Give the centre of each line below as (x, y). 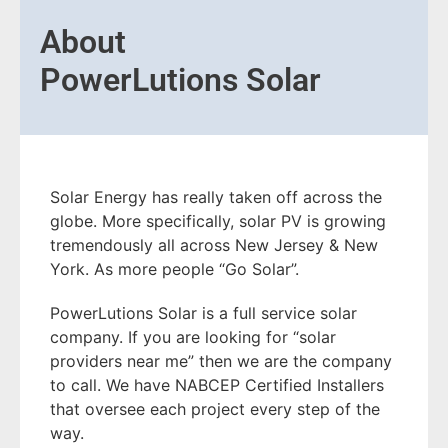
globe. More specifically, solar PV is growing (218, 221)
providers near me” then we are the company (221, 361)
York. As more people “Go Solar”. (174, 269)
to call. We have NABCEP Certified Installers (217, 385)
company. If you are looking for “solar (193, 337)
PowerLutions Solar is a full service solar (203, 313)
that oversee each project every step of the (215, 409)
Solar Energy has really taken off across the (216, 197)
